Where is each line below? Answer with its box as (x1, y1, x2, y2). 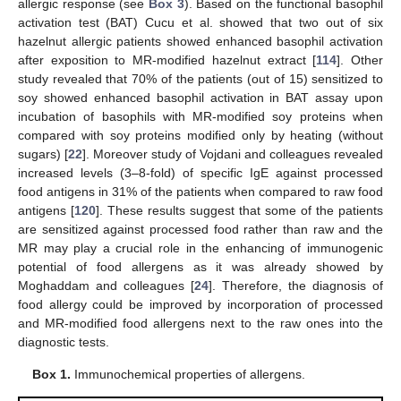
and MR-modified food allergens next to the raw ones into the (18, 316, 383, 331)
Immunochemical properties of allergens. (71, 366, 305, 381)
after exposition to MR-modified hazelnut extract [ (18, 53, 317, 68)
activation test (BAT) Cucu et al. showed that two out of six (18, 15, 383, 30)
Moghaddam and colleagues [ (18, 278, 194, 294)
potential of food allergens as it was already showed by (18, 260, 383, 275)
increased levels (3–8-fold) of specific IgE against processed (18, 166, 383, 181)
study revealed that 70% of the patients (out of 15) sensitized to (18, 72, 383, 87)
